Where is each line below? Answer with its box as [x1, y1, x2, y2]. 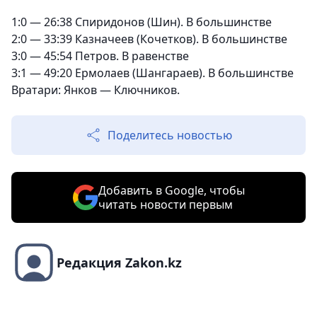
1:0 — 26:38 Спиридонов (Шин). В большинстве [11, 14, 272, 30]
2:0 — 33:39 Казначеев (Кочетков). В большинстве [11, 31, 287, 47]
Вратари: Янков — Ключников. [11, 82, 180, 98]
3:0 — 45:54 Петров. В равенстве [11, 48, 189, 64]
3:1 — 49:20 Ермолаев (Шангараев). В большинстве [11, 65, 294, 81]
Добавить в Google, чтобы [98, 183, 245, 199]
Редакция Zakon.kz [57, 254, 182, 272]
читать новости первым [98, 197, 233, 213]
